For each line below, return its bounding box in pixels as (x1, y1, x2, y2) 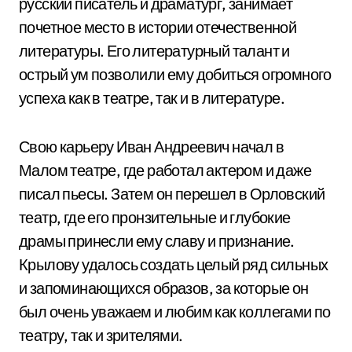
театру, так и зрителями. (19, 325, 183, 345)
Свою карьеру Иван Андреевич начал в (19, 137, 284, 156)
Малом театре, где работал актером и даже (19, 160, 311, 180)
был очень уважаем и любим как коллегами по (19, 302, 331, 321)
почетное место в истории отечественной (19, 17, 297, 37)
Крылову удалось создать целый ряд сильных (19, 255, 328, 274)
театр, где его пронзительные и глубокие (19, 207, 291, 227)
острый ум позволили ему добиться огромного (19, 64, 332, 84)
